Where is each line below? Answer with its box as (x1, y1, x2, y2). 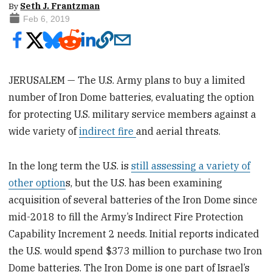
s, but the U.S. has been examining (66, 176, 223, 189)
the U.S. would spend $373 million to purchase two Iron (8, 244, 263, 257)
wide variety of (8, 124, 80, 137)
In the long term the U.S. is (8, 159, 132, 172)
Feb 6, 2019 (22, 14, 70, 24)
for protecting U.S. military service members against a (8, 107, 257, 120)
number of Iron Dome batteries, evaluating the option (8, 90, 255, 103)
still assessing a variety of (131, 159, 251, 172)
